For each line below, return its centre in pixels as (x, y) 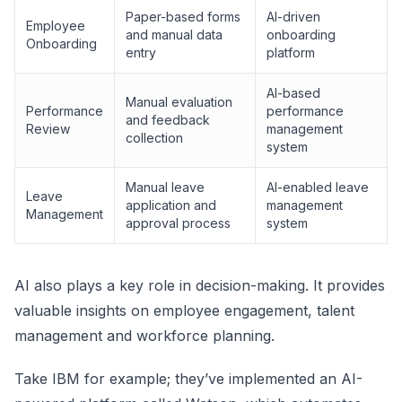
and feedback (168, 120)
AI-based (293, 93)
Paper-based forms (183, 17)
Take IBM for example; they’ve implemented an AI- (188, 379)
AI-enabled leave (318, 187)
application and (171, 205)
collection (154, 138)
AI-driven (293, 17)
